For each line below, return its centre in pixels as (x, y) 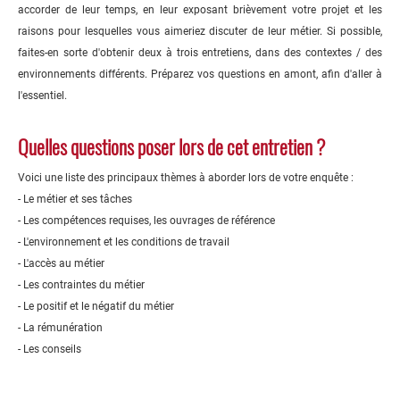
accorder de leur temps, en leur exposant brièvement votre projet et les (200, 10)
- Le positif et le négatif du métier (96, 306)
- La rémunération (60, 328)
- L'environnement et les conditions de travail (124, 242)
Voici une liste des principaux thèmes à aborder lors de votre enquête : (186, 178)
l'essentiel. (42, 96)
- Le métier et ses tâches (75, 199)
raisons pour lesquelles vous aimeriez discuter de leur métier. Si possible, (200, 31)
